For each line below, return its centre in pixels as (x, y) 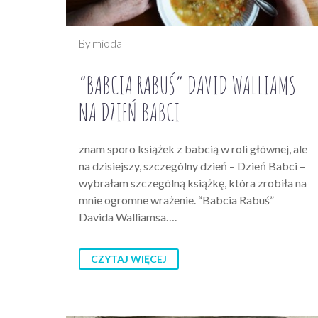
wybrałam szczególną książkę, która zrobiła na (193, 182)
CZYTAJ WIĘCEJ (129, 258)
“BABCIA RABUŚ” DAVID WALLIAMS (187, 84)
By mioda (100, 43)
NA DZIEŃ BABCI (130, 111)
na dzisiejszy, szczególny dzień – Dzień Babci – (192, 165)
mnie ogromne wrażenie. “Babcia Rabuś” (176, 199)
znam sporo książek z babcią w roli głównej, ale (193, 148)
